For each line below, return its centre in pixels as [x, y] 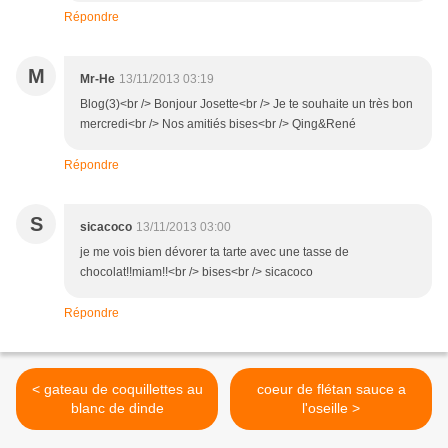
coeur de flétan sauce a [331, 389]
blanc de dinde [117, 408]
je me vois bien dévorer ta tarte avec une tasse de [214, 252]
